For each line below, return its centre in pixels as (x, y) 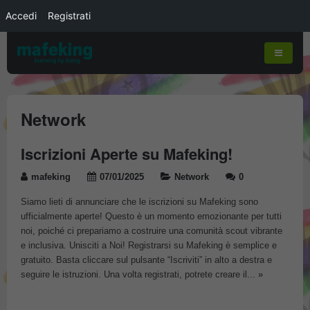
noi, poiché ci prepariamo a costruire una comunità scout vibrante (152, 231)
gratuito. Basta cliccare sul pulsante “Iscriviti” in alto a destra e (146, 261)
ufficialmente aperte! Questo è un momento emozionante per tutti (151, 217)
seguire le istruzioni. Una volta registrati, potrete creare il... (139, 275)
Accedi (21, 16)
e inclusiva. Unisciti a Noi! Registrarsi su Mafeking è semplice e (149, 246)
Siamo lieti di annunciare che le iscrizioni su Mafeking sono (139, 202)
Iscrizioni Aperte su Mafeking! (127, 154)
